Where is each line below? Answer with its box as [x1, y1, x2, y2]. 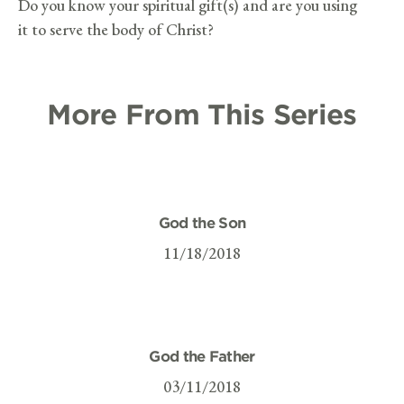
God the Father [149, 346, 255, 364]
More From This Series [47, 97, 357, 130]
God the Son [158, 213, 246, 231]
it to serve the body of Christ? [18, 19, 214, 40]
